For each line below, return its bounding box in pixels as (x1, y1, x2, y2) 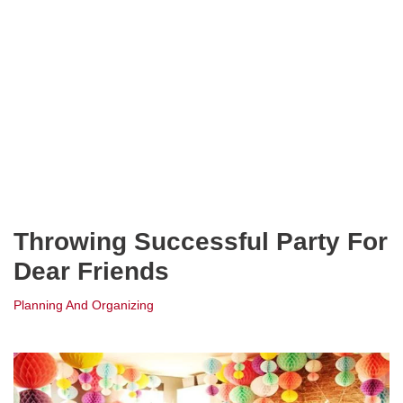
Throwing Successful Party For (13, 228, 388, 255)
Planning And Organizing (13, 299, 154, 312)
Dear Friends (13, 257, 169, 285)
